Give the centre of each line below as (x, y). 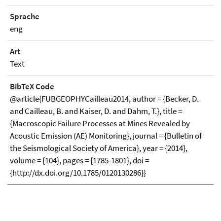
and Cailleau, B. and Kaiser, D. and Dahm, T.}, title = (96, 111)
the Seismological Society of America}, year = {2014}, (99, 148)
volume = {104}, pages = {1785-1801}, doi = (79, 160)
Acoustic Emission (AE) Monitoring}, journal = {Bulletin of (106, 136)
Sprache (25, 16)
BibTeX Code (32, 86)
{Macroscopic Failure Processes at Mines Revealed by (100, 123)
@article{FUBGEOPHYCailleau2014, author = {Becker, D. (104, 99)
